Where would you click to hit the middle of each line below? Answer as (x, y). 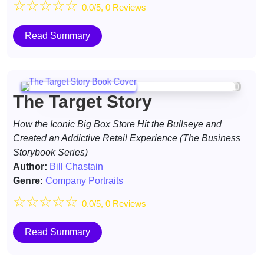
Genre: (28, 181)
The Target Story (82, 102)
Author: (30, 166)
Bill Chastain (76, 166)
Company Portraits (84, 181)
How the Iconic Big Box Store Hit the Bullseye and (117, 124)
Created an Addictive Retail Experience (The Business (127, 138)
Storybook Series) (50, 152)
